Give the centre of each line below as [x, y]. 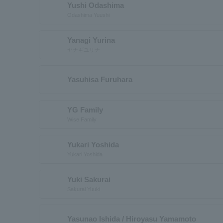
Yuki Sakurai [89, 179]
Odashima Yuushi [88, 15]
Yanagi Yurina [91, 40]
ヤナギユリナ [84, 50]
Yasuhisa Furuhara [100, 79]
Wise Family [82, 119]
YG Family [85, 110]
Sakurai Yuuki [84, 189]
